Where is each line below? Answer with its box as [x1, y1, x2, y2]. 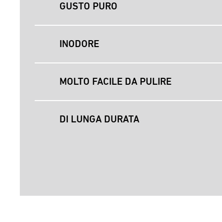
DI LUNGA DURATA [59, 113, 139, 125]
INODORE [59, 38, 99, 50]
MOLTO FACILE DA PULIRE [59, 75, 171, 87]
